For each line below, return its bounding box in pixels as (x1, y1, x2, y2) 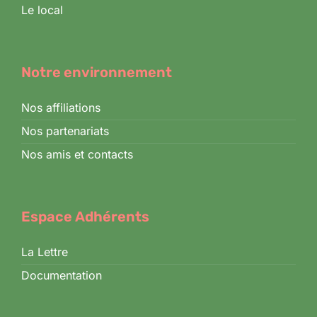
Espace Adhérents (21, 208, 149, 226)
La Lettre (21, 245, 68, 260)
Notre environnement (21, 64, 172, 81)
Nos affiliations (21, 100, 100, 115)
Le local (21, 3, 63, 18)
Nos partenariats (21, 124, 109, 139)
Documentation (21, 268, 102, 283)
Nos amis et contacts (21, 147, 133, 162)
